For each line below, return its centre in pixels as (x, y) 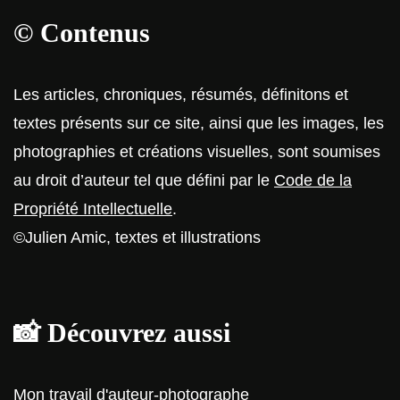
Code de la (313, 180)
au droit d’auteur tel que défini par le (144, 180)
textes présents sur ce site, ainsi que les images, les (199, 123)
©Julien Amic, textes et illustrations (137, 237)
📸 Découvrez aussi (122, 333)
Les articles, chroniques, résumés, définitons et (181, 95)
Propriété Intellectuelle (93, 209)
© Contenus (82, 33)
